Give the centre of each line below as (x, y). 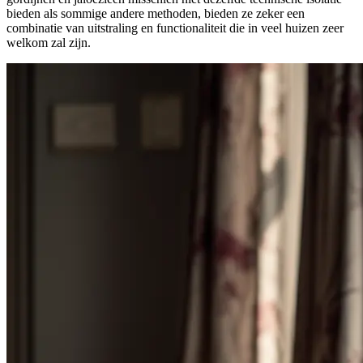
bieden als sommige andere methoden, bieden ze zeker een (156, 14)
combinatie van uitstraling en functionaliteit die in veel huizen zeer (175, 28)
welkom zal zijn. (49, 43)
